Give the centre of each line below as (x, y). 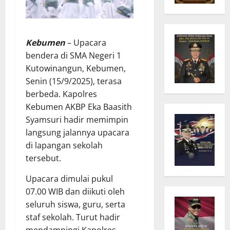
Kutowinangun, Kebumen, (76, 68)
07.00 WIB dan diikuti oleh (75, 191)
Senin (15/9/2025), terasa (74, 81)
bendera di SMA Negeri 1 (73, 55)
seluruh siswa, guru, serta (75, 204)
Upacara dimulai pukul (69, 178)
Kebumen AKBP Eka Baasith (79, 107)
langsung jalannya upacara (78, 132)
